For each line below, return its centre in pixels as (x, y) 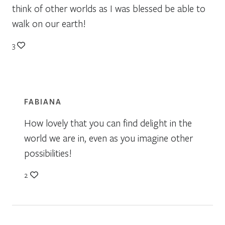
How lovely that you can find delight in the (108, 123)
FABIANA (43, 101)
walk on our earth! (49, 23)
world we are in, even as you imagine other (108, 138)
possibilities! (48, 153)
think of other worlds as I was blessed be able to (109, 8)
